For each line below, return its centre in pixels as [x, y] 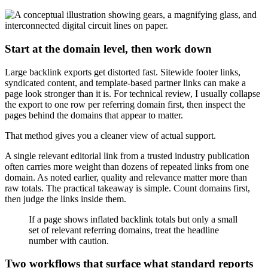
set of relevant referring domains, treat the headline [124, 230]
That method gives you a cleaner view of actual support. [110, 135]
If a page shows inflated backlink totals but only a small [133, 219]
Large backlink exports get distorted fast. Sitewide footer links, [123, 72]
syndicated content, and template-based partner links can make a [125, 83]
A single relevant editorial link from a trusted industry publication [127, 156]
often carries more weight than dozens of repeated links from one [127, 166]
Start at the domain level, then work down [108, 48]
